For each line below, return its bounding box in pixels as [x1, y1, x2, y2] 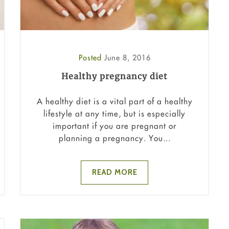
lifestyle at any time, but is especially [43, 108, 186, 119]
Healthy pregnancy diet [61, 71, 168, 81]
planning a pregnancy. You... [58, 133, 171, 144]
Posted [78, 52, 104, 62]
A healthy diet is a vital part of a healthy [36, 96, 193, 107]
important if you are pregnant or [53, 121, 176, 131]
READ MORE [91, 168, 138, 177]
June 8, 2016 [104, 52, 151, 62]
